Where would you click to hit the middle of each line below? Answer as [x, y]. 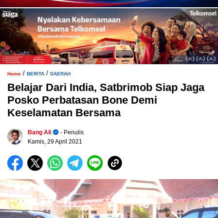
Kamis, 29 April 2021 [55, 141]
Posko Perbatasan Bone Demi [82, 100]
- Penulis [71, 132]
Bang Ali [39, 132]
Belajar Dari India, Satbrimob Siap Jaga [106, 87]
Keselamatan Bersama [64, 112]
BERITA [36, 73]
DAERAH [60, 73]
